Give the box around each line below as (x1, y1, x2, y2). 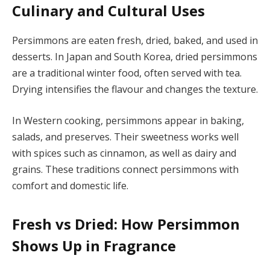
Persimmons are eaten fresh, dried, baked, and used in (12, 34, 258, 48)
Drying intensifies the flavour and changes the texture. (12, 83, 258, 96)
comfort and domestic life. (12, 179, 128, 193)
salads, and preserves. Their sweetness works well (12, 130, 239, 144)
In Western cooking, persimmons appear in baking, (12, 114, 244, 128)
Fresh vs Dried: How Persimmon (12, 214, 240, 234)
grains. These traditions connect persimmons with (12, 163, 239, 177)
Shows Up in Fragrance (12, 236, 176, 256)
